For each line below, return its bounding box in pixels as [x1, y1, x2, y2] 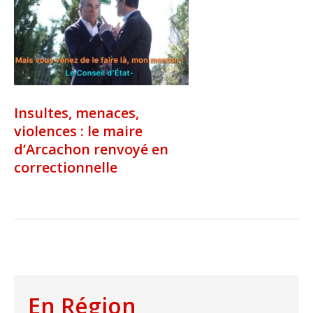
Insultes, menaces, [14, 103, 139, 122]
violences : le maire [14, 121, 143, 140]
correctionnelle [14, 157, 117, 177]
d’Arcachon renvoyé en [14, 139, 168, 159]
